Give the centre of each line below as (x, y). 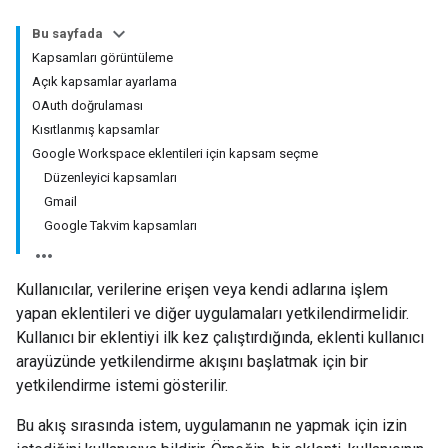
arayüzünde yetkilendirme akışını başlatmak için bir (192, 361)
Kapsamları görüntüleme (102, 57)
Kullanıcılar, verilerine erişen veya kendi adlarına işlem (202, 289)
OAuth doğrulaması (87, 105)
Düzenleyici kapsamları (110, 177)
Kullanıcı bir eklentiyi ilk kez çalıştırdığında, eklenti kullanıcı (220, 337)
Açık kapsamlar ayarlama (104, 81)
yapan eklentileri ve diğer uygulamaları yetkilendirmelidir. (212, 313)
